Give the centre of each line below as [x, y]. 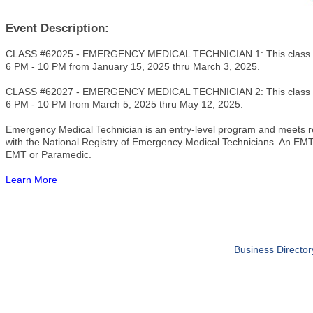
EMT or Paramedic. [49, 154]
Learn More [31, 180]
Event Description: [57, 28]
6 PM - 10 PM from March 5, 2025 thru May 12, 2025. [126, 104]
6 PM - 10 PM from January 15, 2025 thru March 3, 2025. [133, 66]
